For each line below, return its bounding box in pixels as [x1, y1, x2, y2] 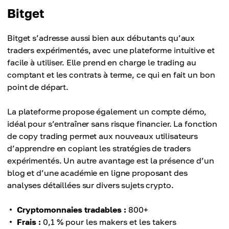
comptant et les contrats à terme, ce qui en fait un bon [7, 70, 215, 80]
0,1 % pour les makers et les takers [41, 217, 176, 227]
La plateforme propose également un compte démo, [7, 106, 207, 117]
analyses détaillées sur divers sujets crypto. [7, 180, 174, 190]
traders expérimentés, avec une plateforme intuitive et [7, 45, 215, 55]
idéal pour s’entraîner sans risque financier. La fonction [7, 119, 218, 129]
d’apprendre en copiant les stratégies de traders [7, 143, 191, 153]
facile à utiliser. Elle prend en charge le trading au [7, 57, 196, 67]
